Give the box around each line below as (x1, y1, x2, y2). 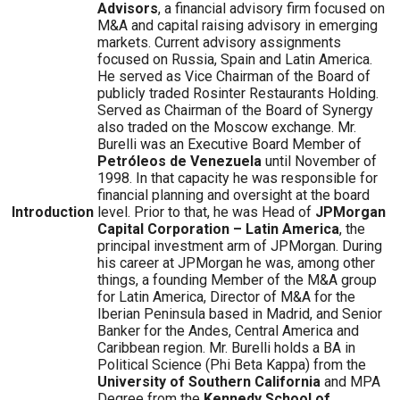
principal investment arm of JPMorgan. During (97, 237, 382, 254)
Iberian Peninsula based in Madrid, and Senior (97, 304, 382, 322)
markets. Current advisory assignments (97, 33, 341, 51)
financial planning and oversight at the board (97, 186, 370, 204)
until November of (262, 152, 377, 170)
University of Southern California (97, 372, 321, 390)
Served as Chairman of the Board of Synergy (97, 101, 373, 119)
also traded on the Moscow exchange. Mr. (97, 118, 356, 136)
